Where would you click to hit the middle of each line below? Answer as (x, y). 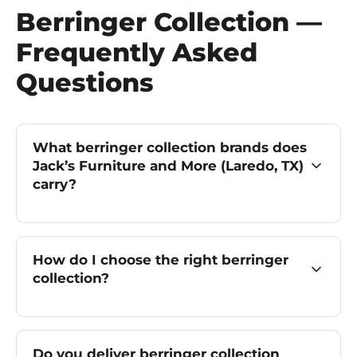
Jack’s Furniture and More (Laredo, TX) (168, 165)
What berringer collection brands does (170, 147)
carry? (55, 184)
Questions (85, 82)
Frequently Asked (137, 52)
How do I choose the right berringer (161, 259)
